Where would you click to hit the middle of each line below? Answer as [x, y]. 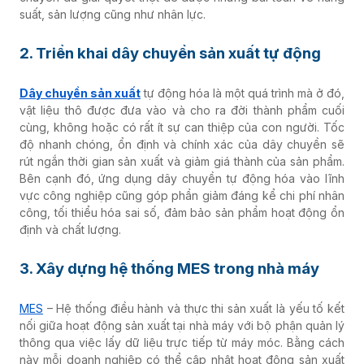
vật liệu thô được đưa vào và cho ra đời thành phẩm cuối [182, 110]
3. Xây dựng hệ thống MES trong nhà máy [169, 268]
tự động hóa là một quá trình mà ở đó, [243, 93]
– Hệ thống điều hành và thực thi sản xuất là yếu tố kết [194, 308]
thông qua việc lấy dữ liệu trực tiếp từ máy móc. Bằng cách [182, 342]
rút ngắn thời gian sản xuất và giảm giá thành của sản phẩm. [182, 161]
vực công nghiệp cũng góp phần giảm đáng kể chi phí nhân [182, 195]
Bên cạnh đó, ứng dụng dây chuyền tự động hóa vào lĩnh [182, 178]
